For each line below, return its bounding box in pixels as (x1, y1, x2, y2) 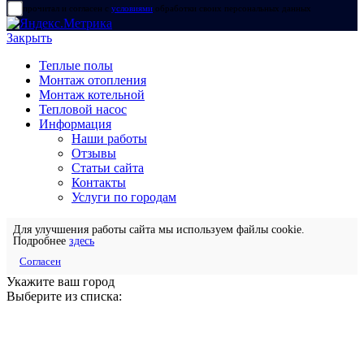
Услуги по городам (71, 190, 176, 205)
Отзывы (71, 146, 116, 161)
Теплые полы (39, 58, 113, 73)
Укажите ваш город (6, 275, 115, 289)
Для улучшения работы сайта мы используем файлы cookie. (13, 223, 305, 236)
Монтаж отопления (39, 73, 146, 88)
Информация (39, 117, 111, 132)
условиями (111, 3, 153, 14)
